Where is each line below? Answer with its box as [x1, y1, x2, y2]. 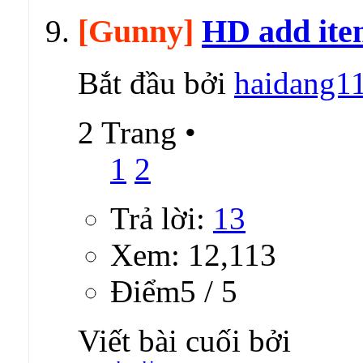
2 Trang [78, 115, 185, 151]
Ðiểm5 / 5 [110, 274, 237, 310]
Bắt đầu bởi [78, 66, 234, 101]
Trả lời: [110, 201, 213, 237]
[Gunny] [78, 12, 194, 49]
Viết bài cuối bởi [78, 323, 291, 359]
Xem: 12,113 [110, 237, 276, 273]
